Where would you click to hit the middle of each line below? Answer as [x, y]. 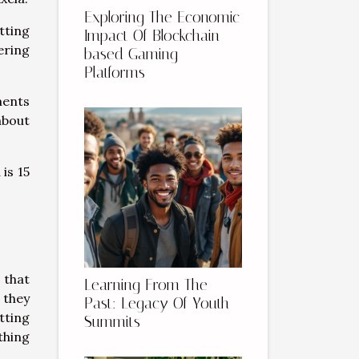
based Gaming [131, 54]
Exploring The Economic [162, 18]
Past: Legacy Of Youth [157, 304]
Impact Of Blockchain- [155, 36]
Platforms [115, 73]
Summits [112, 322]
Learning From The [146, 285]
